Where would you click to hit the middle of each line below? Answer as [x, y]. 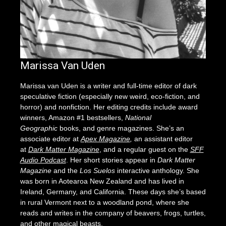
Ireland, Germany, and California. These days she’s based [113, 191]
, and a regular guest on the [145, 149]
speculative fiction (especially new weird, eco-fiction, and [110, 96]
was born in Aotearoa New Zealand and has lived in [102, 181]
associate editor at [50, 138]
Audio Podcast [43, 160]
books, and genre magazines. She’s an [121, 128]
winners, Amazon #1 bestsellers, [72, 117]
